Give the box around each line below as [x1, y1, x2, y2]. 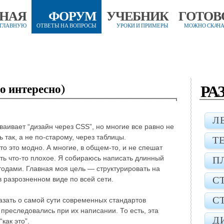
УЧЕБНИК [106, 9, 168, 24]
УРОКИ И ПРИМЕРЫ [116, 22, 168, 29]
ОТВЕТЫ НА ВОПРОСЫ [36, 22, 96, 29]
